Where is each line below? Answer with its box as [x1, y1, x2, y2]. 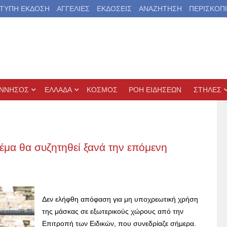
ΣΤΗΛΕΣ [194, 86, 221, 94]
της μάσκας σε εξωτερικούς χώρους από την [42, 207, 183, 215]
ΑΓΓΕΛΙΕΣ [56, 5, 90, 13]
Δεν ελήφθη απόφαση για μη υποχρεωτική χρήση [42, 195, 198, 203]
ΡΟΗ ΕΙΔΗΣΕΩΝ [129, 86, 181, 94]
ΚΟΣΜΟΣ [87, 86, 118, 94]
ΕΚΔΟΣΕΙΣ [96, 5, 132, 13]
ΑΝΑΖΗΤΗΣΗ [138, 5, 182, 13]
